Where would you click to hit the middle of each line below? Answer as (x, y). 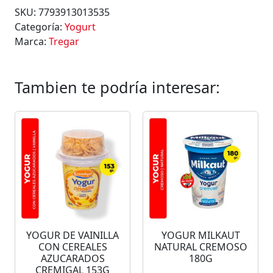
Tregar (64, 42)
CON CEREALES (73, 247)
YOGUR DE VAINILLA (73, 236)
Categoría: (40, 27)
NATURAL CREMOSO (200, 247)
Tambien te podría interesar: (117, 87)
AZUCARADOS (73, 259)
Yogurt (80, 27)
